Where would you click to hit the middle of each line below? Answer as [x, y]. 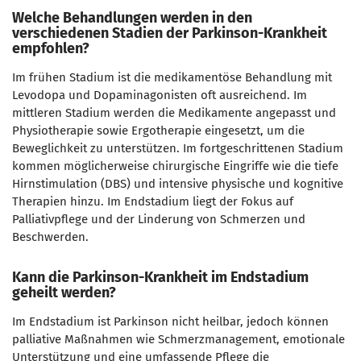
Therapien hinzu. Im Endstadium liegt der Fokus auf [153, 201]
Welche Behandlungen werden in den [132, 18]
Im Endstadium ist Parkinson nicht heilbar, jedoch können [170, 322]
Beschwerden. [50, 237]
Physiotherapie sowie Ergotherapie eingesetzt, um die [158, 131]
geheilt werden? [64, 293]
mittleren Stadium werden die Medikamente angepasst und [174, 113]
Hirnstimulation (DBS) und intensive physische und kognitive [178, 184]
